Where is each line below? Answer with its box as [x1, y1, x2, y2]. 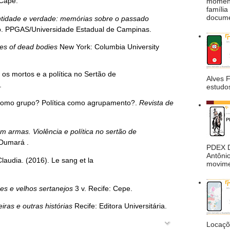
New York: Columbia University [57, 43, 159, 51]
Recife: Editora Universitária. [72, 202, 167, 210]
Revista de [139, 99, 174, 107]
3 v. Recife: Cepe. [73, 184, 132, 193]
